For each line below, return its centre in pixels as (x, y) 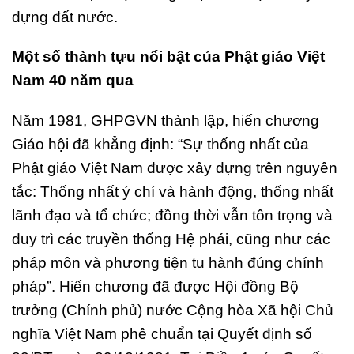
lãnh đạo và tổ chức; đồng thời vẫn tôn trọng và (172, 216)
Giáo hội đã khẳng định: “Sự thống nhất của (160, 145)
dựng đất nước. (65, 17)
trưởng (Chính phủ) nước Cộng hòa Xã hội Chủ (173, 311)
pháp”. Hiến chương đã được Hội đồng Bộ (155, 287)
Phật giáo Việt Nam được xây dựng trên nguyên (175, 168)
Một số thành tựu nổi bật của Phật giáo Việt (168, 57)
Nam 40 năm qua (73, 81)
